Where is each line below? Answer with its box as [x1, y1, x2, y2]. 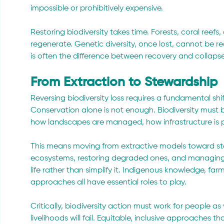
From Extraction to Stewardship [30, 75, 217, 89]
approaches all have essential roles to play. [30, 178, 186, 186]
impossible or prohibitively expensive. [30, 4, 163, 12]
